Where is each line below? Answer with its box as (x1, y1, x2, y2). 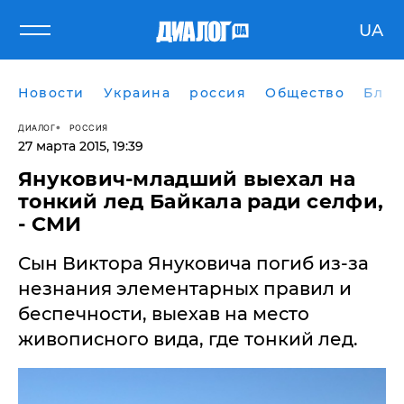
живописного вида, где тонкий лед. (18, 328, 358, 350)
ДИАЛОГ (18, 122, 55, 133)
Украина (103, 85, 170, 101)
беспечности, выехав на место (18, 303, 309, 325)
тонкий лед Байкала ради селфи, (18, 189, 384, 214)
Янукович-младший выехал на (18, 167, 356, 191)
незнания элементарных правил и (18, 278, 352, 299)
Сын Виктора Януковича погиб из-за (18, 252, 369, 274)
